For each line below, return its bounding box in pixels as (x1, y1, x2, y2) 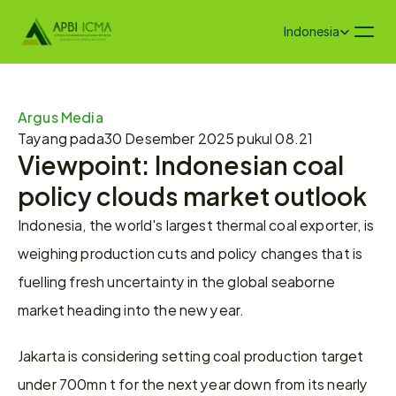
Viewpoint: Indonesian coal (18, 143, 344, 184)
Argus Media (18, 104, 103, 128)
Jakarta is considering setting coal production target (18, 343, 364, 367)
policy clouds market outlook (18, 174, 367, 215)
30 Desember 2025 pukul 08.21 (103, 126, 314, 149)
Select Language (283, 20, 365, 33)
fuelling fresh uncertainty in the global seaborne (18, 269, 335, 293)
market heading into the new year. (18, 297, 245, 321)
